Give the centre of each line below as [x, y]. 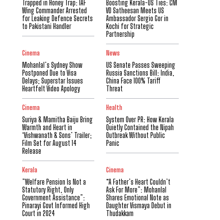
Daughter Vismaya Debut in [139, 206]
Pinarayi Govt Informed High [56, 206]
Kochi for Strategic [130, 26]
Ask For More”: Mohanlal [137, 190]
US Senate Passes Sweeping [141, 65]
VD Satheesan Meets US [135, 11]
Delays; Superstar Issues [52, 81]
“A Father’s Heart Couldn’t [138, 182]
